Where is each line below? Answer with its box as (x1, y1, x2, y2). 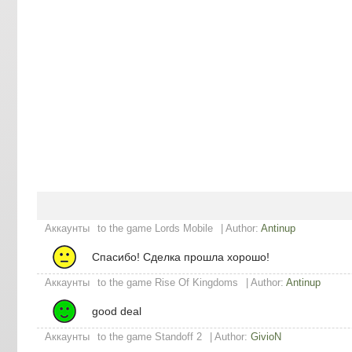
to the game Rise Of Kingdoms (97, 276, 238, 288)
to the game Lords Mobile (97, 222, 213, 234)
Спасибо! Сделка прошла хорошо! (92, 250, 269, 263)
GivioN (251, 330, 281, 343)
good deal (92, 304, 141, 317)
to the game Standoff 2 (97, 330, 202, 343)
